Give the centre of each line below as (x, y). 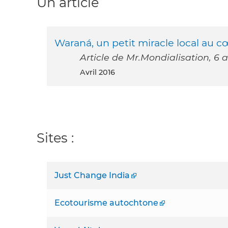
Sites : (55, 138)
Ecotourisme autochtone (106, 203)
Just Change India (92, 176)
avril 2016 (100, 73)
